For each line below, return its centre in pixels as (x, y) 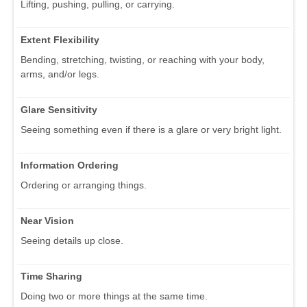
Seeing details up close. (72, 240)
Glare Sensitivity (59, 109)
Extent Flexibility (60, 39)
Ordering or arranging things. (84, 185)
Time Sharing (51, 276)
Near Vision (47, 220)
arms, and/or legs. (60, 74)
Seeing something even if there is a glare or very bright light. (151, 129)
